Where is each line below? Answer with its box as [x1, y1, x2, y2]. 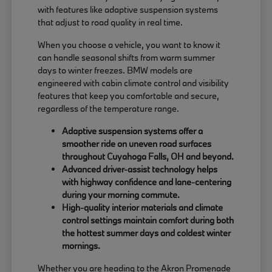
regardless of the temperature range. [38, 103, 180, 115]
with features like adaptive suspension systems [38, 4, 219, 16]
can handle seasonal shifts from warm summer [38, 52, 216, 64]
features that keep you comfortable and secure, [38, 90, 220, 102]
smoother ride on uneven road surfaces [62, 138, 212, 150]
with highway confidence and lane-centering [62, 176, 232, 188]
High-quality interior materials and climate [62, 202, 223, 214]
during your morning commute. [62, 189, 180, 201]
